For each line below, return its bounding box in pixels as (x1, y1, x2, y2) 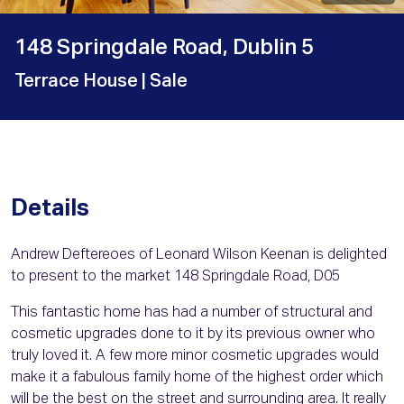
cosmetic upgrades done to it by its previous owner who (11, 327, 375, 343)
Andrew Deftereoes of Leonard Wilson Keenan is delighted (11, 248, 387, 263)
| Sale (142, 72, 188, 91)
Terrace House (14, 72, 142, 91)
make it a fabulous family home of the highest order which (11, 371, 383, 386)
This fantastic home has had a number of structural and (11, 306, 372, 321)
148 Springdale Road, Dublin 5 (14, 37, 314, 60)
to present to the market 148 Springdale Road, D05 (11, 270, 340, 285)
